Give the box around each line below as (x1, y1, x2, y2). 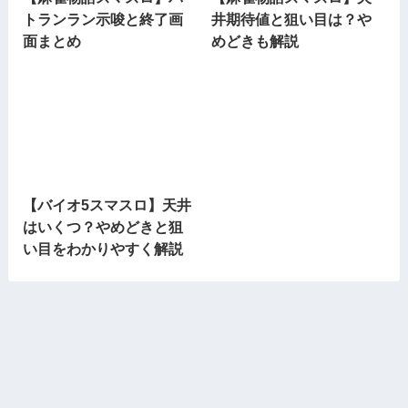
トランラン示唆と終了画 (22, 11, 183, 28)
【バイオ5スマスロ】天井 (22, 197, 191, 214)
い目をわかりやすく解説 (22, 240, 183, 258)
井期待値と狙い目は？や (211, 11, 372, 28)
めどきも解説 (211, 33, 300, 50)
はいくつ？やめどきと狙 (22, 219, 183, 236)
